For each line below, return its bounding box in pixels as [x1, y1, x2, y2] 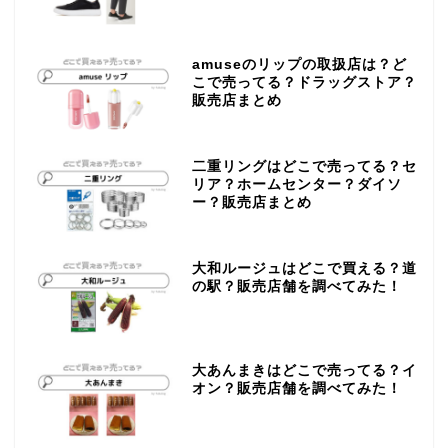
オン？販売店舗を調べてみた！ [191, 380, 402, 396]
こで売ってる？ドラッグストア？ [191, 75, 417, 91]
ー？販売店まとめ [191, 194, 312, 210]
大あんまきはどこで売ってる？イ [191, 362, 417, 378]
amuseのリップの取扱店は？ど [191, 57, 407, 73]
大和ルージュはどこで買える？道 [191, 260, 417, 276]
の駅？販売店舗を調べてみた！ [191, 278, 402, 294]
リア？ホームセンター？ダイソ [191, 176, 402, 192]
